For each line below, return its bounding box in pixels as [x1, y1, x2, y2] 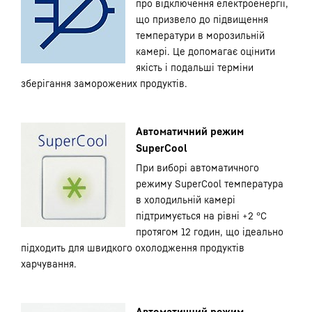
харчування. [21, 258, 77, 270]
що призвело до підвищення [136, 13, 268, 25]
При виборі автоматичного [136, 162, 259, 173]
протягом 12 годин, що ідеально [136, 226, 283, 237]
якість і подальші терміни [136, 61, 253, 73]
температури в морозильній [136, 29, 265, 41]
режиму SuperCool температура [136, 178, 283, 189]
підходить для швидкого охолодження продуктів [21, 242, 244, 253]
